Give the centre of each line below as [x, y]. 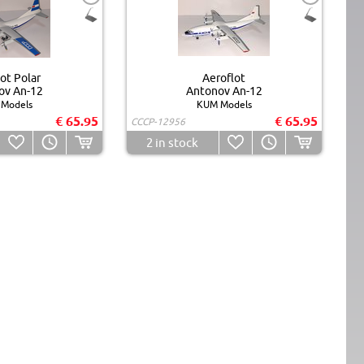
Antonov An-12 [224, 91]
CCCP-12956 [158, 121]
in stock [175, 142]
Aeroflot [224, 78]
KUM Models [224, 104]
